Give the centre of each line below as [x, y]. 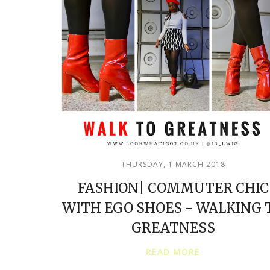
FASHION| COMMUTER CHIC [173, 188]
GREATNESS [173, 228]
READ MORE [173, 252]
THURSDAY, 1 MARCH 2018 [173, 164]
